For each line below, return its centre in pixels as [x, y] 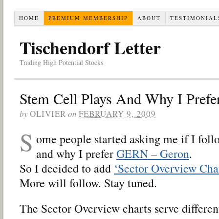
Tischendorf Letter [90, 47]
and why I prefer [76, 153]
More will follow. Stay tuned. [88, 183]
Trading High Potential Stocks [61, 62]
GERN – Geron [153, 153]
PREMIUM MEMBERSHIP [88, 18]
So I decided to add [67, 168]
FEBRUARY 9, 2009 [117, 113]
